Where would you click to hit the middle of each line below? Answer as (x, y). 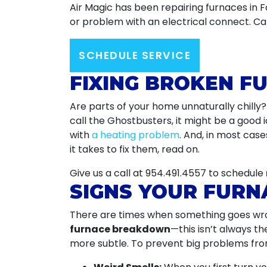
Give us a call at (108, 173)
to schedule (236, 173)
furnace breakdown (120, 229)
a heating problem (136, 135)
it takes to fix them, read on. (135, 149)
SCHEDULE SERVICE (135, 55)
